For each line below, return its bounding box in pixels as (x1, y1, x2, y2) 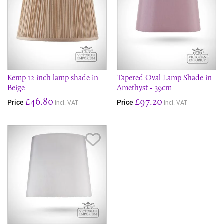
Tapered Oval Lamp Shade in (117, 73, 212, 82)
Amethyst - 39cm (117, 83, 172, 92)
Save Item (101, 134, 134, 143)
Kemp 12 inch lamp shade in (7, 73, 98, 82)
